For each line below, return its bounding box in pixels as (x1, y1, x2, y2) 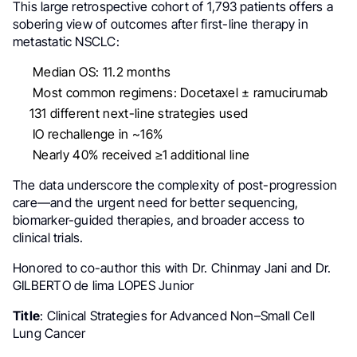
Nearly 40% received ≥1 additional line (29, 146, 250, 163)
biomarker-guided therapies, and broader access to (13, 211, 304, 228)
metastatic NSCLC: (13, 33, 120, 49)
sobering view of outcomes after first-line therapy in (13, 16, 308, 32)
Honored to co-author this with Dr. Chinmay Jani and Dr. (13, 259, 331, 276)
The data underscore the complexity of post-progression (13, 176, 338, 193)
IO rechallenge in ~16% (29, 125, 163, 142)
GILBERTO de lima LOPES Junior (13, 277, 194, 293)
